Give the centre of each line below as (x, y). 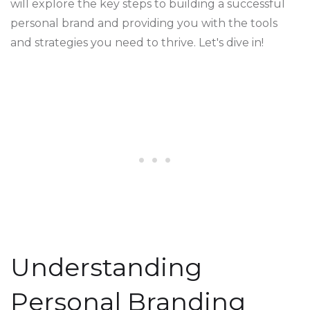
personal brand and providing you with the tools (144, 23)
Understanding (106, 267)
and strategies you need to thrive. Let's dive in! (137, 43)
